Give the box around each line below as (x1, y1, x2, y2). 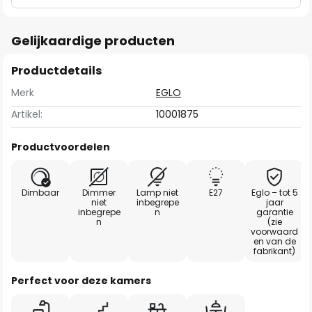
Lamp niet (136, 187, 178, 198)
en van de (253, 235, 296, 247)
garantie (256, 206, 293, 218)
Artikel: (11, 107, 42, 121)
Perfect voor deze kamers (11, 274, 151, 288)
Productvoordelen (11, 140, 110, 154)
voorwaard (251, 226, 298, 237)
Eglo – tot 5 (251, 187, 298, 198)
